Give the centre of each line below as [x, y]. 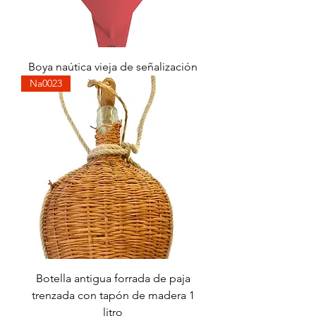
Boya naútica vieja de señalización [113, 67]
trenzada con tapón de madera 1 [113, 295]
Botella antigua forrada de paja [113, 278]
